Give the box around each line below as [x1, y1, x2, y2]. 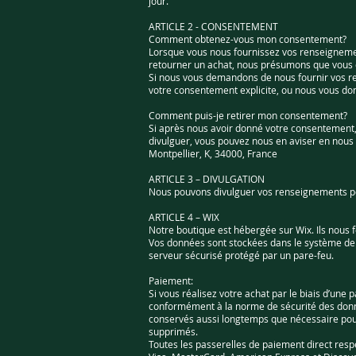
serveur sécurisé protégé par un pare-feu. [149, 249, 334, 261]
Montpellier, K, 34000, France [149, 147, 277, 160]
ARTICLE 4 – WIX [149, 211, 219, 223]
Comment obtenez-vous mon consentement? [149, 33, 346, 45]
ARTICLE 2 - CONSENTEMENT [149, 20, 278, 33]
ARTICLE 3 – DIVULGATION [149, 172, 265, 185]
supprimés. [149, 325, 198, 338]
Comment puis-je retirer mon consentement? [149, 109, 347, 122]
